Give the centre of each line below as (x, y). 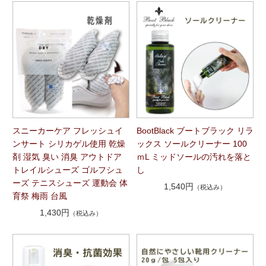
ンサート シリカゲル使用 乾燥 (69, 143)
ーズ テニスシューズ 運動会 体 (70, 183)
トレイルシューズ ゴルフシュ (67, 170)
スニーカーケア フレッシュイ (67, 130)
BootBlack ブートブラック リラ (195, 130)
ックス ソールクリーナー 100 (192, 143)
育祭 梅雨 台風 (39, 196)
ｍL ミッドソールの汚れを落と (194, 156)
